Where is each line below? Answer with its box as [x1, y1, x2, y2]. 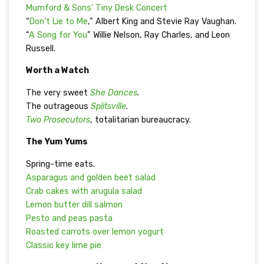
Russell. [25, 44, 55, 54]
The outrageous [25, 101, 91, 111]
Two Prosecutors [25, 114, 90, 125]
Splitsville [90, 101, 126, 111]
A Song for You [28, 30, 87, 41]
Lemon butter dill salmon [25, 199, 123, 210]
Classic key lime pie [25, 240, 101, 250]
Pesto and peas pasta [25, 213, 113, 223]
